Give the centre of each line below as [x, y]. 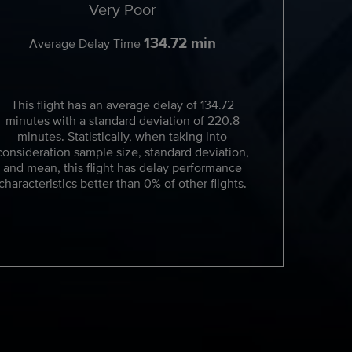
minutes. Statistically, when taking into [123, 136]
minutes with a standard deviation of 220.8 [122, 121]
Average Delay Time [86, 44]
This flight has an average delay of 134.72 [122, 105]
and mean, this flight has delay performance [122, 168]
